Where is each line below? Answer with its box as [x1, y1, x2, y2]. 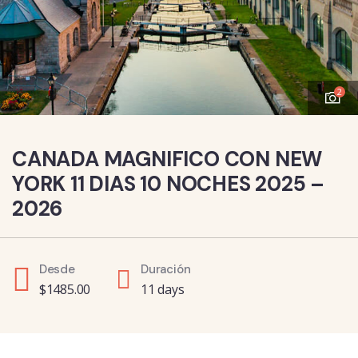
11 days [141, 280, 185, 298]
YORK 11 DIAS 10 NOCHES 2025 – [12, 169, 325, 197]
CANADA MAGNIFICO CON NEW [12, 145, 323, 173]
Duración [141, 261, 191, 277]
